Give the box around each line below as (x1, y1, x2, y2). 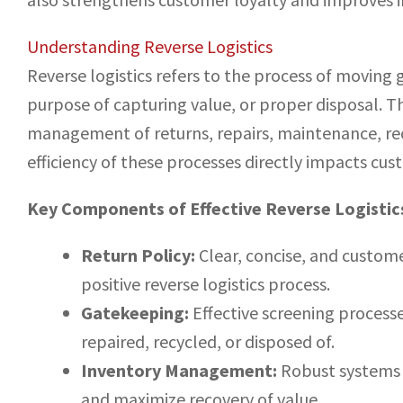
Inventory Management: (81, 359, 277, 382)
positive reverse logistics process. (81, 273, 330, 296)
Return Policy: (81, 244, 195, 267)
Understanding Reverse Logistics (27, 35, 273, 58)
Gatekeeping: (81, 301, 189, 325)
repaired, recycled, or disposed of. (81, 330, 335, 354)
